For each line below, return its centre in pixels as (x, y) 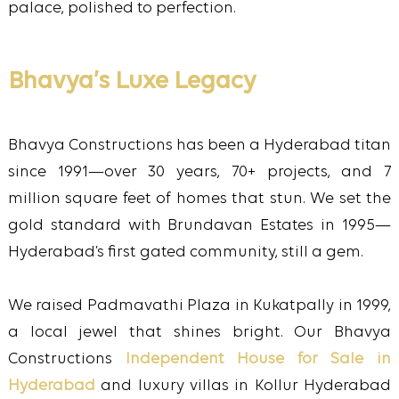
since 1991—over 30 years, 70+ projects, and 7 (199, 173)
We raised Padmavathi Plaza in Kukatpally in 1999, (199, 306)
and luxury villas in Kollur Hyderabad (243, 387)
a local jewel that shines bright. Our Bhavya (199, 333)
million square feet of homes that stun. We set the (199, 199)
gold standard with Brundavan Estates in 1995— (199, 226)
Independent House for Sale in (258, 360)
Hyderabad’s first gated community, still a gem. (185, 253)
